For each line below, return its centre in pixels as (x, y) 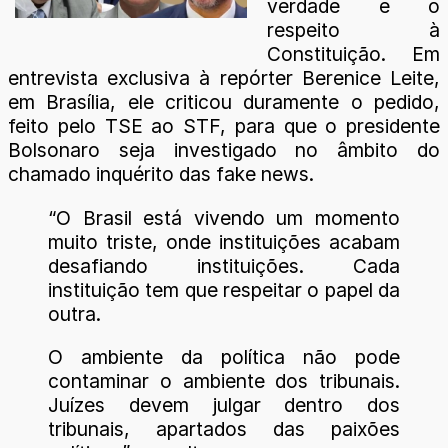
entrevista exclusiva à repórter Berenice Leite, (224, 78)
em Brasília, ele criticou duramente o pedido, (224, 102)
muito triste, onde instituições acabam (224, 241)
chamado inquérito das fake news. (161, 174)
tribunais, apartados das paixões (224, 428)
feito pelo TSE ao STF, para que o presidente (224, 126)
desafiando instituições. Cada (224, 265)
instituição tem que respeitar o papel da (224, 289)
